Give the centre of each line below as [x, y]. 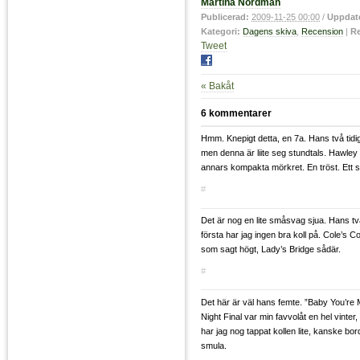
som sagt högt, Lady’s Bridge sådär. [271, 250]
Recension [322, 32]
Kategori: [221, 32]
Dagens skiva [270, 32]
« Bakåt [217, 86]
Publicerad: [225, 17]
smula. [214, 345]
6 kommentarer [236, 113]
